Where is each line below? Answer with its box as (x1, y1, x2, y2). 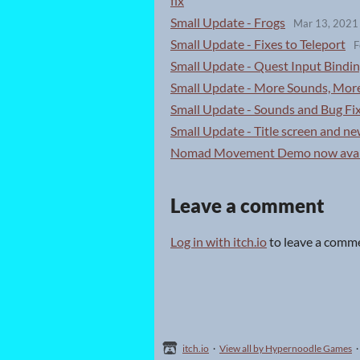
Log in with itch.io (170, 233, 267, 249)
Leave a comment (170, 193, 325, 217)
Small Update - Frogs (170, 14, 285, 30)
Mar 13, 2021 (293, 17, 358, 31)
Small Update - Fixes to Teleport (170, 35, 346, 51)
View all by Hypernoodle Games (219, 342, 352, 354)
